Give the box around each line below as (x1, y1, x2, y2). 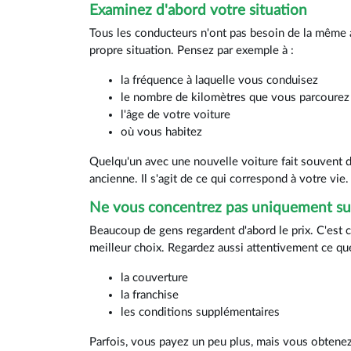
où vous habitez (121, 126, 202, 139)
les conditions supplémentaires (121, 306, 280, 319)
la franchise (121, 289, 179, 302)
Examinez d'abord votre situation (89, 3, 307, 19)
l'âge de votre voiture (121, 109, 230, 121)
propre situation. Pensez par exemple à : (89, 45, 294, 57)
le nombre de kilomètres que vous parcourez (121, 92, 349, 104)
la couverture (121, 272, 188, 284)
